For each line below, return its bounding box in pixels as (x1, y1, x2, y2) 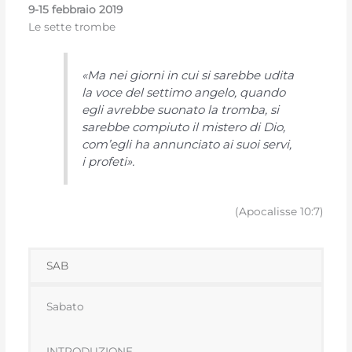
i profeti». (82, 154, 135, 170)
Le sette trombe (28, 20, 116, 33)
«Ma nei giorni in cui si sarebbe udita (82, 68, 295, 83)
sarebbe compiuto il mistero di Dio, (82, 119, 286, 135)
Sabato (46, 299, 85, 313)
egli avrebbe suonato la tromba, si (82, 102, 280, 118)
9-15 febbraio (28, 2, 97, 16)
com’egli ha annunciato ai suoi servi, (82, 137, 292, 152)
